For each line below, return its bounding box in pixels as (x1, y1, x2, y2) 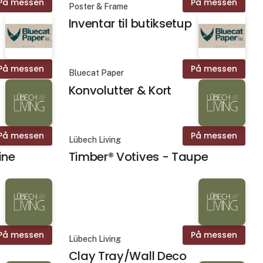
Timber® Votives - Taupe (68, 148, 208, 165)
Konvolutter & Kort (68, 82, 172, 99)
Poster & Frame (68, 2, 128, 12)
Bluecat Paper (68, 68, 124, 78)
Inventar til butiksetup (68, 15, 192, 32)
